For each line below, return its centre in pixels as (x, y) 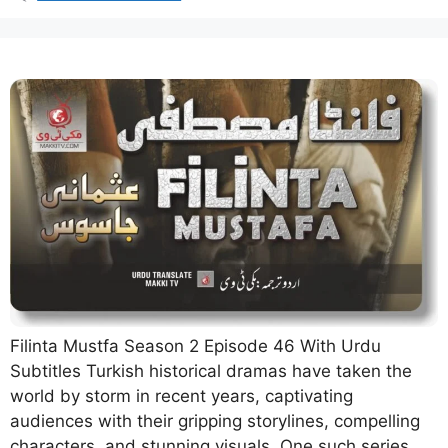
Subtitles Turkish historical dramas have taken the (211, 370)
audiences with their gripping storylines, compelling (215, 420)
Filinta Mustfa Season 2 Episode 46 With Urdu (195, 345)
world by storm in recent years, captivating (181, 395)
